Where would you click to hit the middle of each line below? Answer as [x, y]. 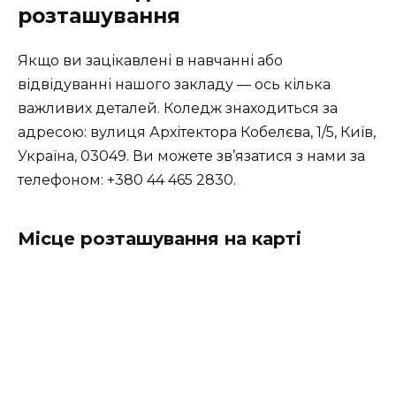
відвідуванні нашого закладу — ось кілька [174, 84]
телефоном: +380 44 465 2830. [127, 179]
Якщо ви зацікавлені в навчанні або [150, 60]
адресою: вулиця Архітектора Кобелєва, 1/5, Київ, [197, 132]
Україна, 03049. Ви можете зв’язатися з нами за [191, 156]
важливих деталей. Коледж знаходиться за [178, 108]
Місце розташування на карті [160, 238]
